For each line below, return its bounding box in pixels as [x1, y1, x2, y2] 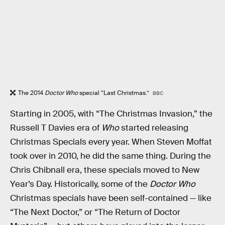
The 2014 [18, 89, 45, 97]
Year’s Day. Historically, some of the [10, 178, 150, 189]
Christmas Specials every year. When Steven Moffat [10, 136, 212, 147]
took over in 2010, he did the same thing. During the [10, 150, 211, 161]
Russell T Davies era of [10, 122, 101, 133]
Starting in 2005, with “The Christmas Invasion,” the [10, 108, 212, 119]
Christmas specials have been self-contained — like [10, 192, 211, 203]
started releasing [119, 122, 188, 133]
